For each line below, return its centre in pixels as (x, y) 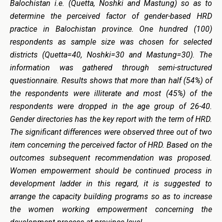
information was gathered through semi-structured (111, 67)
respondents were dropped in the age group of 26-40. (111, 106)
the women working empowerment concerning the (111, 209)
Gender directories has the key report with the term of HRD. (111, 119)
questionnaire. (36, 80)
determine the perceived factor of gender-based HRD (111, 16)
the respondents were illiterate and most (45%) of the (111, 93)
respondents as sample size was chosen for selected (111, 42)
